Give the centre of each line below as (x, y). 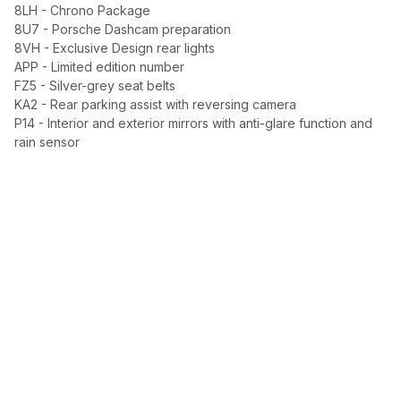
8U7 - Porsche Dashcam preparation (123, 29)
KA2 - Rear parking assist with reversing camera (155, 104)
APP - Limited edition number (99, 67)
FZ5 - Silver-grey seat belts (95, 85)
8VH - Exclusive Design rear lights (115, 48)
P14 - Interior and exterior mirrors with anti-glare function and (193, 123)
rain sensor (47, 142)
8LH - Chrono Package (82, 10)
